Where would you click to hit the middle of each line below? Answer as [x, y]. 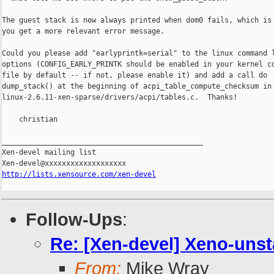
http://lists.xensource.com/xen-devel [79, 175]
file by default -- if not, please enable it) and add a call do [135, 76]
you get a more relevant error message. [83, 31]
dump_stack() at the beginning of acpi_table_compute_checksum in [137, 87]
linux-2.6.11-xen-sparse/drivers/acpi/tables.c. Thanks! [120, 98]
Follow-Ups [74, 220]
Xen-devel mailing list [49, 153]
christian [30, 120]
